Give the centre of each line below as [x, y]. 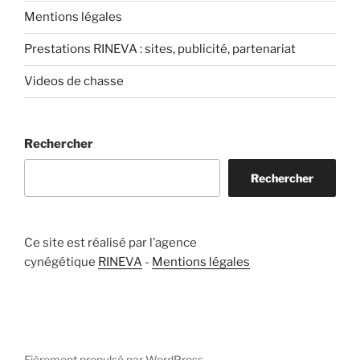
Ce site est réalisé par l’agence [110, 243]
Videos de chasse [74, 82]
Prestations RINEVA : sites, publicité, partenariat [160, 49]
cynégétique [61, 262]
